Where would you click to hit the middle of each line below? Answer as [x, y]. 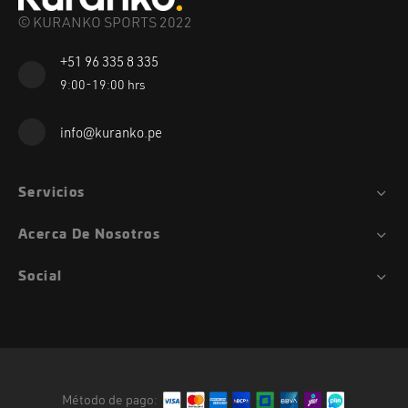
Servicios [52, 194]
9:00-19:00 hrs [103, 86]
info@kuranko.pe [111, 134]
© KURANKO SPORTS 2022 [105, 23]
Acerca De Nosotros [90, 235]
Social [41, 277]
